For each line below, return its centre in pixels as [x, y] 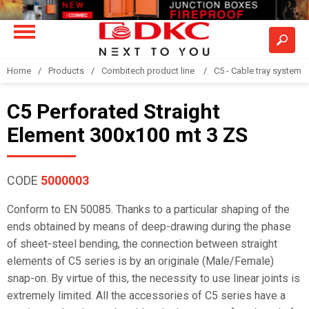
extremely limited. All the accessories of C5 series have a [146, 296]
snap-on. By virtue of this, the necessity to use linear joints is [153, 278]
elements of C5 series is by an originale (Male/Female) [140, 261]
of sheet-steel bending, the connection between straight [142, 244]
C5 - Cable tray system [258, 71]
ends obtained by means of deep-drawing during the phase [149, 227]
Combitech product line [149, 71]
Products [66, 71]
